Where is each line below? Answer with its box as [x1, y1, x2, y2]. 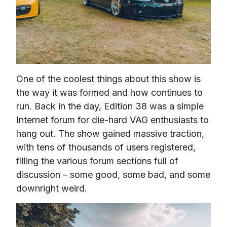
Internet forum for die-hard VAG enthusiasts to [16, 114, 209, 125]
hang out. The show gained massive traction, [16, 128, 204, 139]
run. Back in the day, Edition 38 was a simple [16, 100, 204, 111]
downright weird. [16, 182, 87, 194]
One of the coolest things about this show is [16, 73, 201, 84]
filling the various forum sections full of [16, 155, 178, 166]
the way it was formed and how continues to [16, 87, 203, 98]
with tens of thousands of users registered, [16, 141, 196, 153]
